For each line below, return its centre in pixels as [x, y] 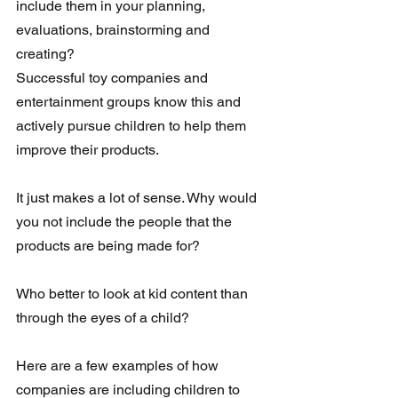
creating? [49, 54]
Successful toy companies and [114, 78]
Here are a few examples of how [119, 366]
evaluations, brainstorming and [115, 30]
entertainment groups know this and [130, 102]
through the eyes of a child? [104, 318]
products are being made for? [108, 246]
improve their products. [88, 150]
